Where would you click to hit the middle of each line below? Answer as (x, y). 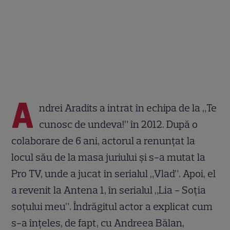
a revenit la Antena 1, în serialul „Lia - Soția (109, 190)
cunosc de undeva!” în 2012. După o (119, 124)
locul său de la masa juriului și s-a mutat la (109, 157)
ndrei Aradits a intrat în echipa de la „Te (128, 108)
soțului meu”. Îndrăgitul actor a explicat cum (112, 206)
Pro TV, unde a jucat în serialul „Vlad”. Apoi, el (114, 173)
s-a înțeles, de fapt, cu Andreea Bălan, (98, 223)
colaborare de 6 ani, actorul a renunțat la (103, 140)
